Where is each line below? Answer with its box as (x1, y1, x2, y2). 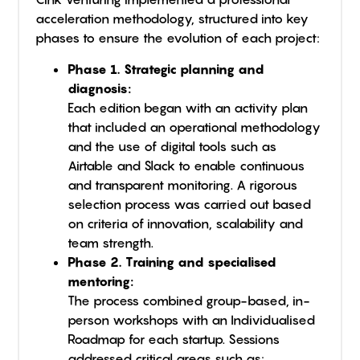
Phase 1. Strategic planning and (67, 60, 265, 77)
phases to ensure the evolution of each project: (35, 30, 321, 47)
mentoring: (67, 272, 134, 289)
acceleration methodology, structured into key (35, 10, 309, 27)
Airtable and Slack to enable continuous (67, 157, 305, 174)
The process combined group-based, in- (67, 292, 311, 309)
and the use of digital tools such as (67, 137, 277, 154)
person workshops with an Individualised (67, 311, 316, 328)
